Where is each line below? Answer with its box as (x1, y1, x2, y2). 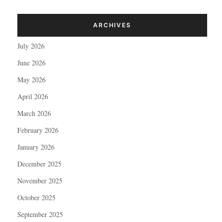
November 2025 (17, 176, 62, 185)
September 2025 (17, 210, 63, 219)
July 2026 (17, 41, 45, 51)
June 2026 (17, 58, 46, 67)
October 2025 (17, 193, 55, 202)
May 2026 (17, 75, 46, 84)
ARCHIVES (93, 21, 132, 29)
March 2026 (17, 109, 51, 118)
